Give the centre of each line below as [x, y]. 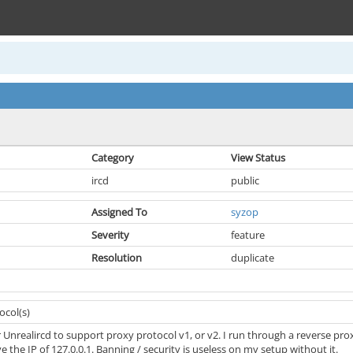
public [245, 180]
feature [248, 235]
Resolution [117, 258]
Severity [110, 235]
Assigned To [119, 212]
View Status [258, 158]
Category [113, 158]
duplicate [253, 258]
